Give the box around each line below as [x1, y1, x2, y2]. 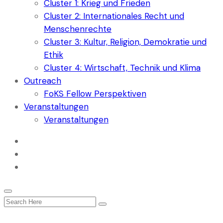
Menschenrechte [44, 23, 111, 34]
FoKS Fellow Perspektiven [44, 88, 146, 99]
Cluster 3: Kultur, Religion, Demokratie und [44, 36, 207, 47]
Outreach [24, 75, 61, 86]
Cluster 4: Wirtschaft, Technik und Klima [44, 62, 201, 73]
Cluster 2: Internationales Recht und [44, 10, 184, 21]
